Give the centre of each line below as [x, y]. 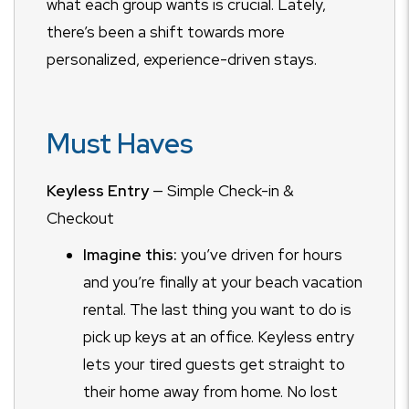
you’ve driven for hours [260, 255]
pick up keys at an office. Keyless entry [219, 337]
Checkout [80, 218]
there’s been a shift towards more [166, 32]
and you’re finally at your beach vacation [223, 282]
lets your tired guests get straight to [214, 364]
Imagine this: [130, 255]
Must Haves [120, 143]
